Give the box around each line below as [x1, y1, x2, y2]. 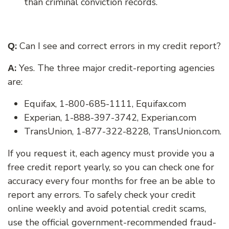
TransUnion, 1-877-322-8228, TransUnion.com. [24, 125, 221, 138]
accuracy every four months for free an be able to [8, 174, 215, 187]
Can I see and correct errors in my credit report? [17, 39, 221, 52]
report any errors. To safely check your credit [8, 188, 196, 201]
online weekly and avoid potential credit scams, [8, 202, 206, 215]
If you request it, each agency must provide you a [8, 147, 214, 159]
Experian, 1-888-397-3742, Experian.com [24, 111, 199, 124]
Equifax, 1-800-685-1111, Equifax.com [24, 97, 186, 110]
